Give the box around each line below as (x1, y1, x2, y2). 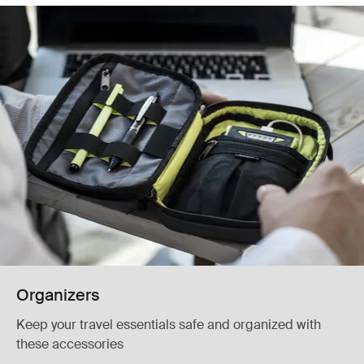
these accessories (16, 336, 123, 353)
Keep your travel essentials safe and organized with (16, 316, 321, 334)
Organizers (16, 284, 100, 306)
